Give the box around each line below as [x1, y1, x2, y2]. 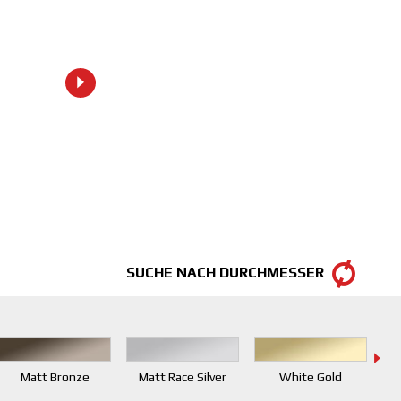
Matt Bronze [20, 369, 90, 384]
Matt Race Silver [138, 369, 226, 384]
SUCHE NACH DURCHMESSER [126, 263, 325, 281]
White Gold [278, 369, 342, 384]
